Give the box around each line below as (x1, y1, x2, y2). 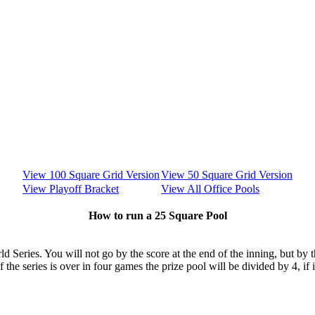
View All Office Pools (161, 183, 259, 195)
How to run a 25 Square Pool (88, 210, 227, 222)
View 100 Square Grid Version (22, 169, 160, 181)
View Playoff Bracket (22, 183, 119, 195)
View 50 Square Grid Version (161, 169, 292, 181)
